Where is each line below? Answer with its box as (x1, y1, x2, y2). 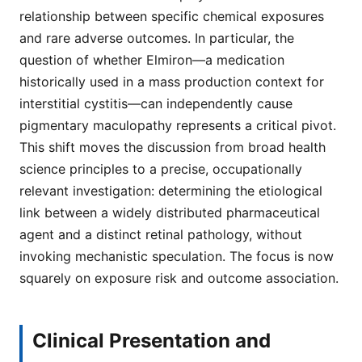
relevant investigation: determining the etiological (19, 183, 322, 200)
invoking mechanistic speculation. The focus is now (19, 248, 334, 265)
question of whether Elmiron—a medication (19, 52, 284, 69)
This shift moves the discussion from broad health (19, 139, 326, 156)
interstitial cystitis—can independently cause (19, 95, 293, 112)
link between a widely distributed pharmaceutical (19, 204, 320, 221)
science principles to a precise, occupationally (19, 161, 302, 178)
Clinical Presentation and (32, 328, 271, 352)
